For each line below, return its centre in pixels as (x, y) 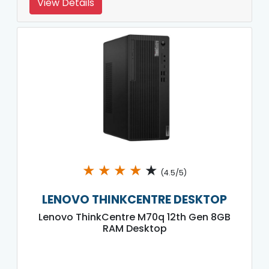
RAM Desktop (134, 228)
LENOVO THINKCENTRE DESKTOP (134, 199)
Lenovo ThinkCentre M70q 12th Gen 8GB (134, 217)
